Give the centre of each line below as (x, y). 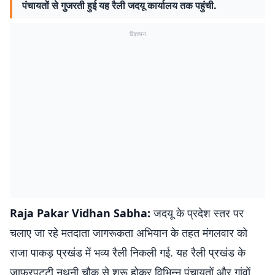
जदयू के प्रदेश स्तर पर (197, 213)
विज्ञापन (137, 34)
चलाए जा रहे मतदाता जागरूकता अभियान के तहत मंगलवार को (129, 233)
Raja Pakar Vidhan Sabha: (80, 213)
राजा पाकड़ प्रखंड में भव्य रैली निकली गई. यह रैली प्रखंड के (128, 252)
